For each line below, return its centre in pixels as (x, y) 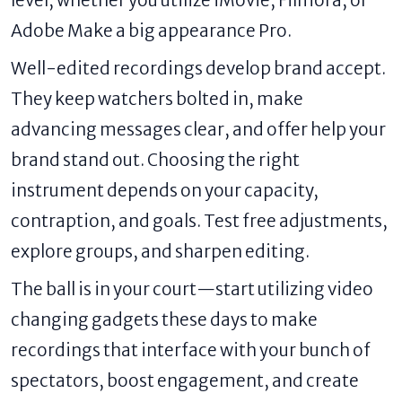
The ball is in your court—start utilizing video (192, 288)
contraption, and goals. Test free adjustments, (199, 220)
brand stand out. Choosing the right (155, 159)
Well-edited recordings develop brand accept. (198, 68)
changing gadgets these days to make (164, 319)
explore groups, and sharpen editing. (160, 251)
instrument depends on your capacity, (165, 190)
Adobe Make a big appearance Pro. (151, 30)
